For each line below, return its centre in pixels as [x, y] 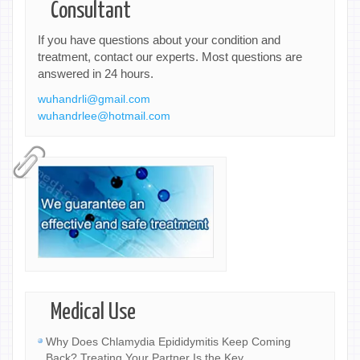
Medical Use [93, 313]
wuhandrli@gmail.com [94, 98]
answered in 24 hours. [96, 73]
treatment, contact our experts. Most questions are [170, 56]
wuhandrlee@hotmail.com [104, 115]
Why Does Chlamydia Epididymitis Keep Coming [168, 342]
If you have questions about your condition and [159, 39]
